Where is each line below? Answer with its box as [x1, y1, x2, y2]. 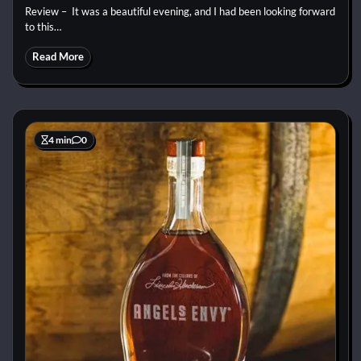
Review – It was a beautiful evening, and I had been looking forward [25, 5, 335, 19]
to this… [25, 20, 61, 34]
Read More [32, 51, 84, 64]
